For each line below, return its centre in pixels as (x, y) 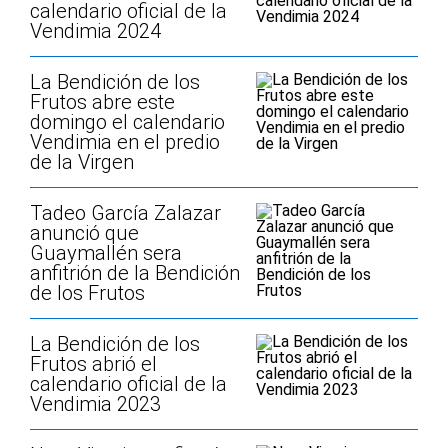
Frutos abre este (102, 102)
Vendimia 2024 (95, 31)
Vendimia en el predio (125, 142)
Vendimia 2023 (95, 404)
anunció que (84, 233)
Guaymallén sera (106, 253)
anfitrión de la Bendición (135, 273)
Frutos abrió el (93, 364)
